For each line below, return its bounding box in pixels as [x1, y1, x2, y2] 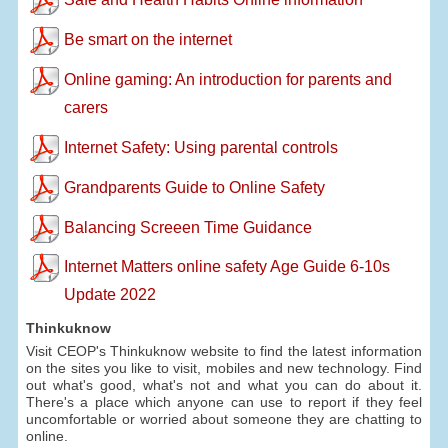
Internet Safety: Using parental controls [63, 138, 338, 156]
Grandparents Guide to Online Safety [63, 178, 325, 196]
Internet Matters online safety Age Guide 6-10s [63, 258, 390, 276]
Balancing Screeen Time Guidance [63, 218, 312, 236]
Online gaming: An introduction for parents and [63, 71, 392, 89]
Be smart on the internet [63, 31, 232, 49]
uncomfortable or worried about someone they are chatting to [26, 411, 422, 428]
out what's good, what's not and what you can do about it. [26, 377, 422, 394]
